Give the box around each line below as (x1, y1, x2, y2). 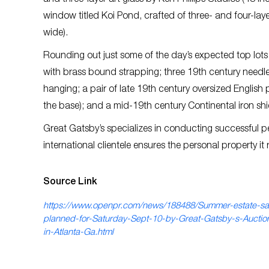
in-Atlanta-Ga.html (43, 228, 113, 237)
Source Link (43, 178, 97, 187)
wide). (43, 29, 68, 38)
